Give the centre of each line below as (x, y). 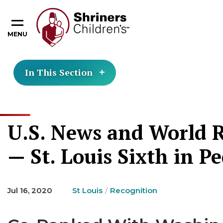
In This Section (59, 72)
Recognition (134, 190)
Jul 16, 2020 (30, 190)
